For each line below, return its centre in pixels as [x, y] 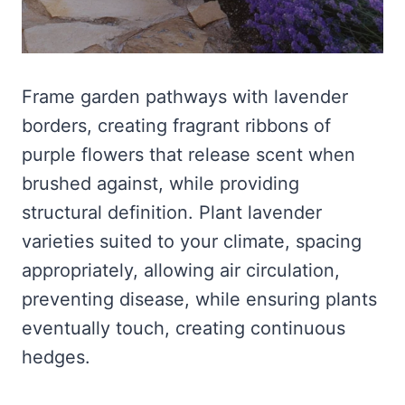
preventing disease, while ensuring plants [199, 299]
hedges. [59, 357]
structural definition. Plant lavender [172, 212]
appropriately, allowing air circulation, [181, 270]
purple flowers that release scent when [188, 154]
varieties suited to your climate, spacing [192, 241]
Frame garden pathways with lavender [185, 96]
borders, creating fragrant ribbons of [176, 125]
